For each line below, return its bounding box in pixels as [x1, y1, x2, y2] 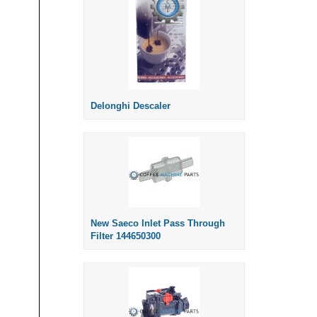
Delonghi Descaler [91, 100, 171, 112]
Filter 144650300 [91, 231, 161, 242]
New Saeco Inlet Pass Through [91, 218, 225, 229]
